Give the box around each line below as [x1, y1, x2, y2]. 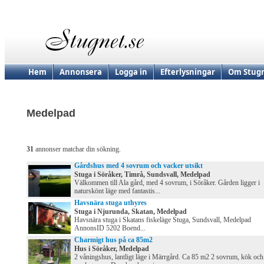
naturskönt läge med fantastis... [74, 187, 160, 196]
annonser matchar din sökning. [34, 145, 121, 154]
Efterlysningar [160, 67, 215, 77]
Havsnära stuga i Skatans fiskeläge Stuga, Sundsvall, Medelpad [74, 216, 251, 225]
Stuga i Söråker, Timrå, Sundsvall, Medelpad [74, 170, 210, 179]
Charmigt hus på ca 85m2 [74, 236, 153, 245]
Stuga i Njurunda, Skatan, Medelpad [74, 207, 187, 216]
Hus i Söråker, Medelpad [74, 245, 149, 253]
